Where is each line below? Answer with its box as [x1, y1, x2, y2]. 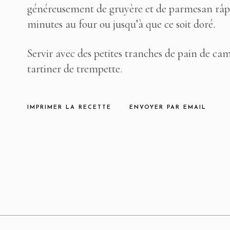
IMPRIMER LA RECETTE [27, 105, 111, 110]
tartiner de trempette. [27, 62, 122, 75]
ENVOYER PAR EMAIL [129, 105, 206, 110]
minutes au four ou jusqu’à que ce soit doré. [27, 17, 215, 31]
